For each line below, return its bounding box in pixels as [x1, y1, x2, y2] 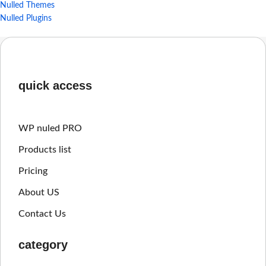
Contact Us [18, 209, 66, 219]
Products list [18, 145, 71, 155]
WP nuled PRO [18, 123, 82, 134]
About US [18, 188, 59, 198]
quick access [18, 79, 92, 93]
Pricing [18, 166, 47, 176]
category [18, 238, 68, 252]
